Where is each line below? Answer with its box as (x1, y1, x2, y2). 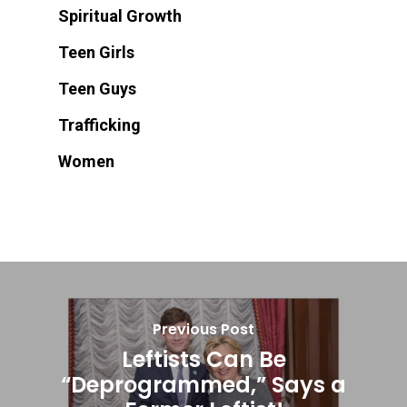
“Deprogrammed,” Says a (61, 369, 346, 400)
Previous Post (153, 318, 254, 340)
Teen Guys (58, 79, 136, 99)
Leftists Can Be (121, 343, 286, 374)
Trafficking (58, 115, 141, 135)
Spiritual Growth (58, 6, 182, 26)
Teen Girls (58, 43, 134, 63)
